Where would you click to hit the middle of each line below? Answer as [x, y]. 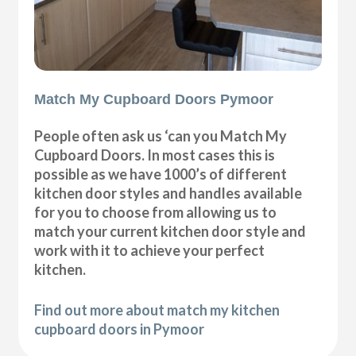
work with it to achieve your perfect [150, 251]
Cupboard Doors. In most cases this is [155, 155]
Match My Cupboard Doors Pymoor [154, 100]
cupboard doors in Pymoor [120, 329]
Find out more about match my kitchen [157, 310]
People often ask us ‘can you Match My [161, 136]
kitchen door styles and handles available [168, 193]
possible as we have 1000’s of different [161, 174]
